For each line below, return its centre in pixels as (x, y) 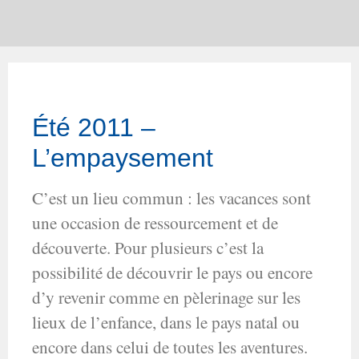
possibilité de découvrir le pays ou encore (172, 272)
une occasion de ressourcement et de (155, 222)
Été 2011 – (94, 127)
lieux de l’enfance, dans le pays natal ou (166, 322)
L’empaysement (123, 157)
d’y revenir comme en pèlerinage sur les (166, 297)
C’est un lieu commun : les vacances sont (171, 198)
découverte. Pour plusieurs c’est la (148, 247)
